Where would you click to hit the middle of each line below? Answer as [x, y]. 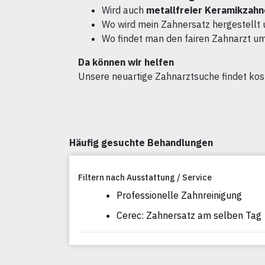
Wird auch [124, 10]
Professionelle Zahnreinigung [179, 195]
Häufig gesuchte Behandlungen [141, 143]
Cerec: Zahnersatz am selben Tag [189, 216]
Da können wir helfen [126, 62]
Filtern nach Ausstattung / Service [145, 178]
